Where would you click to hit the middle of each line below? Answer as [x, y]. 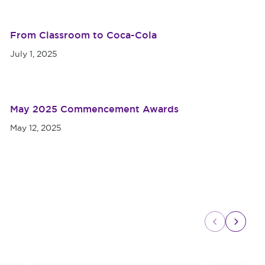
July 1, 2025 [34, 54]
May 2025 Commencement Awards [94, 109]
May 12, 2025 [36, 128]
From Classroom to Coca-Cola [83, 35]
